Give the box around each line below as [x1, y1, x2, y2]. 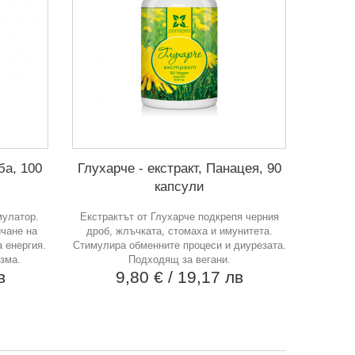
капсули [154, 179, 204, 194]
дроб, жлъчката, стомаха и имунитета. [86, 225, 273, 237]
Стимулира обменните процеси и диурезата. [72, 239, 286, 251]
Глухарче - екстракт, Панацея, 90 [77, 161, 281, 176]
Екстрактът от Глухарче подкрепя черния [79, 211, 279, 223]
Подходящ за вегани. [128, 254, 231, 265]
